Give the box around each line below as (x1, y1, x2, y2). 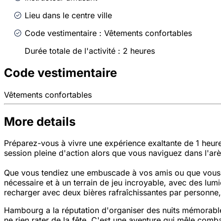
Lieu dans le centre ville (25, 10, 112, 20)
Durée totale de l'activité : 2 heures (25, 45, 155, 56)
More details (4, 114, 75, 129)
